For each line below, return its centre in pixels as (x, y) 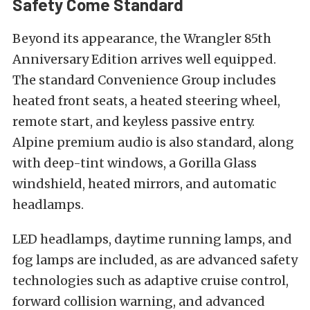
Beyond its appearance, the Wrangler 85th (142, 38)
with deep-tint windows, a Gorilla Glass (135, 163)
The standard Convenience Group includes (144, 80)
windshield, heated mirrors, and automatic (144, 183)
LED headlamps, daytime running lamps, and (152, 239)
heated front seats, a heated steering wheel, (146, 100)
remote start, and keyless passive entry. (134, 121)
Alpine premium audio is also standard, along (153, 142)
